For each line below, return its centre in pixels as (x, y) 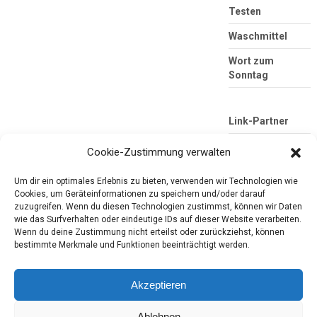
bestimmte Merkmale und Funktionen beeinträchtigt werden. (132, 245)
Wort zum (251, 61)
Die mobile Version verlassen (158, 257)
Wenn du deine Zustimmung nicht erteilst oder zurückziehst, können (149, 232)
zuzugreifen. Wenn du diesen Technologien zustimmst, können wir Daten (158, 207)
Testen (244, 12)
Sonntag (248, 75)
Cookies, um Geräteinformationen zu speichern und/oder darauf (140, 194)
